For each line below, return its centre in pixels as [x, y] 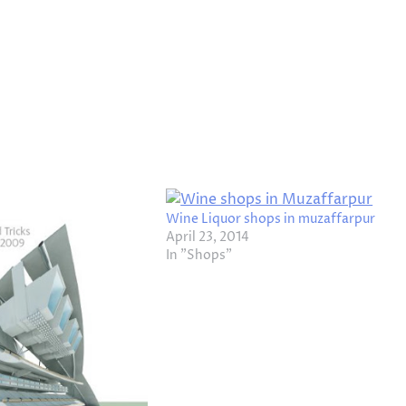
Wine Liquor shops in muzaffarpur [271, 219]
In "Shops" [199, 256]
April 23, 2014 [208, 237]
